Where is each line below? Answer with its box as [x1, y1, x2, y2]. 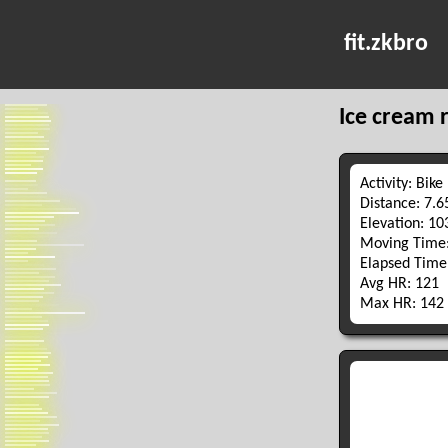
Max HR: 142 [359, 295, 444, 312]
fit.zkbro [344, 32, 429, 56]
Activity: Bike [359, 175, 443, 192]
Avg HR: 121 [359, 275, 439, 292]
